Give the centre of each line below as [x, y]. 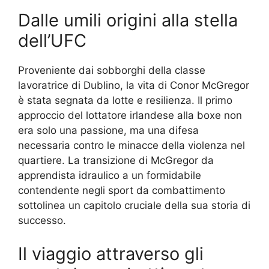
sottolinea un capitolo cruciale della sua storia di [134, 206]
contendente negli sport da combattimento [122, 191]
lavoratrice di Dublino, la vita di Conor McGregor [134, 86]
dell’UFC [52, 41]
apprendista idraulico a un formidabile [110, 176]
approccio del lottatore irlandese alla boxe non [130, 116]
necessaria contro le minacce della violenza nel [131, 146]
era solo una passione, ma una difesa [108, 131]
